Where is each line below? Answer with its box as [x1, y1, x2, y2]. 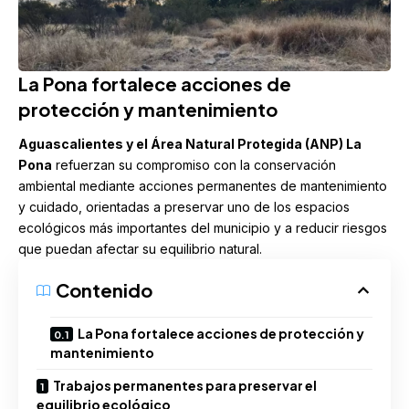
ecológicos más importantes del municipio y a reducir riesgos [18, 220, 387, 236]
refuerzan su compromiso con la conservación [52, 157, 336, 173]
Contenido [56, 278, 152, 302]
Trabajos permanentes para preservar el [53, 377, 317, 394]
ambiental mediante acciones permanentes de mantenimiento [18, 178, 387, 194]
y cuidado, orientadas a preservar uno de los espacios [18, 199, 350, 215]
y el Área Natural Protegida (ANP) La [123, 136, 362, 152]
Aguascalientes [18, 136, 123, 152]
